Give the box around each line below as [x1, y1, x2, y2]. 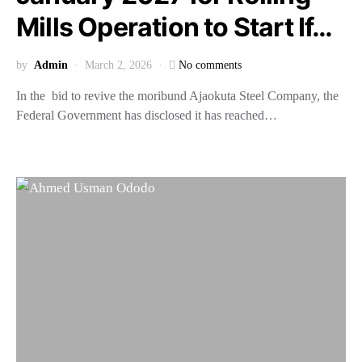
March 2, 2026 [85, 59, 152, 71]
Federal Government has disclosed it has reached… [16, 108, 277, 122]
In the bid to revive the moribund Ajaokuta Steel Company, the [16, 89, 339, 103]
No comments [179, 59, 242, 71]
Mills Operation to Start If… [16, 11, 338, 43]
